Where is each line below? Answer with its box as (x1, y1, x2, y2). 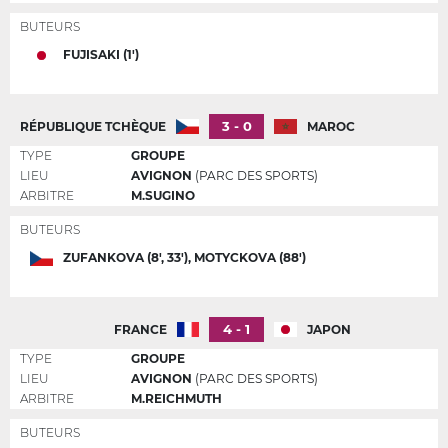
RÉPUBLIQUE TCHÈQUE (20, 118, 167, 134)
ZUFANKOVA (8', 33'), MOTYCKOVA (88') (62, 250, 306, 266)
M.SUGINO (131, 188, 195, 204)
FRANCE (113, 321, 167, 337)
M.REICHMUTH (131, 391, 222, 407)
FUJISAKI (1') (62, 47, 139, 63)
